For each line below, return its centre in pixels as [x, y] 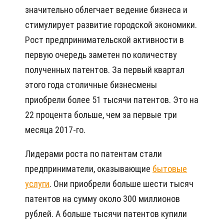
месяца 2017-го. [55, 130]
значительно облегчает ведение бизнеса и [106, 10]
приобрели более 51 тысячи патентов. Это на [112, 100]
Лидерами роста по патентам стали [93, 154]
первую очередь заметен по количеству [101, 55]
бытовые [170, 169]
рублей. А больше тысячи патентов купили [106, 214]
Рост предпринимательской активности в [104, 40]
